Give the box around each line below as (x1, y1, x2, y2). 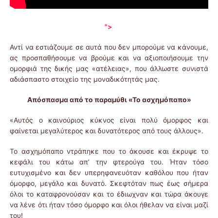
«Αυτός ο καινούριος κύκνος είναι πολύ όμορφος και (10, 116, 208, 125)
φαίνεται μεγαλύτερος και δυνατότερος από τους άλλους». (10, 127, 203, 135)
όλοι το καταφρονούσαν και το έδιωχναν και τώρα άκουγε (10, 190, 208, 199)
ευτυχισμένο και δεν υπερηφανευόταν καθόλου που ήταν (10, 168, 208, 177)
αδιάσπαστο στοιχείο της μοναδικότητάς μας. (10, 75, 160, 84)
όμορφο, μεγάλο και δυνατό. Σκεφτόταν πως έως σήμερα (10, 179, 208, 188)
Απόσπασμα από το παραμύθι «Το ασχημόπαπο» (27, 95, 191, 104)
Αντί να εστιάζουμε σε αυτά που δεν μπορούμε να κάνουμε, (10, 43, 208, 52)
